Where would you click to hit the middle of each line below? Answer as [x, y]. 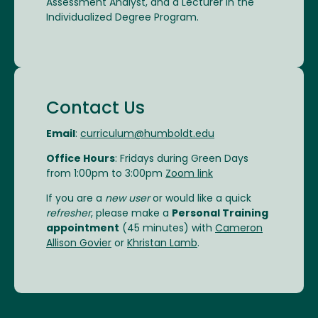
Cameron [239, 229]
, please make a [131, 214]
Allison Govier [79, 243]
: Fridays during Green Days [182, 159]
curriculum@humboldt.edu [147, 134]
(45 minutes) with [167, 229]
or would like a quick [201, 199]
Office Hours [81, 159]
